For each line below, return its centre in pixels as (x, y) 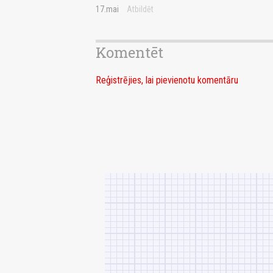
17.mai (107, 9)
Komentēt (129, 53)
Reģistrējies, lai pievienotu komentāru (167, 80)
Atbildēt (140, 9)
